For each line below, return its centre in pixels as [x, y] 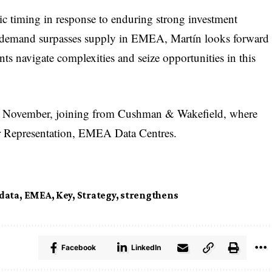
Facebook [78, 248]
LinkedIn [146, 248]
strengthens [149, 195]
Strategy [96, 195]
